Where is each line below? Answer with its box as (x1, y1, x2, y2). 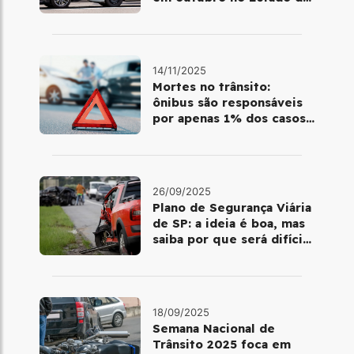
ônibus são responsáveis (152, 95, 303, 111)
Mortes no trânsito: (152, 79, 270, 95)
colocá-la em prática (152, 247, 278, 263)
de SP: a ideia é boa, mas (152, 216, 305, 232)
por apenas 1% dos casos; (152, 111, 310, 126)
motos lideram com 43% (152, 126, 303, 142)
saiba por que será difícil (152, 232, 307, 247)
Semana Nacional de (152, 321, 275, 337)
